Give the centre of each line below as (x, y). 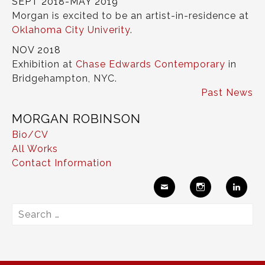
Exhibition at (44, 64)
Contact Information (62, 163)
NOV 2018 (36, 50)
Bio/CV (30, 135)
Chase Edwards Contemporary (151, 64)
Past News (227, 93)
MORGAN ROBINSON (76, 119)
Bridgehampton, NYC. (64, 79)
